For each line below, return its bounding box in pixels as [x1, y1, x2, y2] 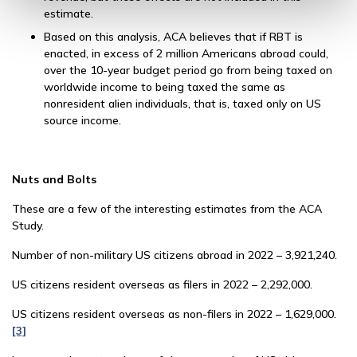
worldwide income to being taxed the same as [44, 80, 285, 94]
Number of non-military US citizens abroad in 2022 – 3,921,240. [12, 248, 337, 262]
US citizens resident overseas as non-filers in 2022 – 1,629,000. [12, 307, 336, 321]
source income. [44, 113, 121, 127]
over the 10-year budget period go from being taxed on [44, 63, 332, 77]
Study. [12, 218, 44, 233]
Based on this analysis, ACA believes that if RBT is [44, 29, 303, 44]
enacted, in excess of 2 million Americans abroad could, [44, 46, 328, 61]
